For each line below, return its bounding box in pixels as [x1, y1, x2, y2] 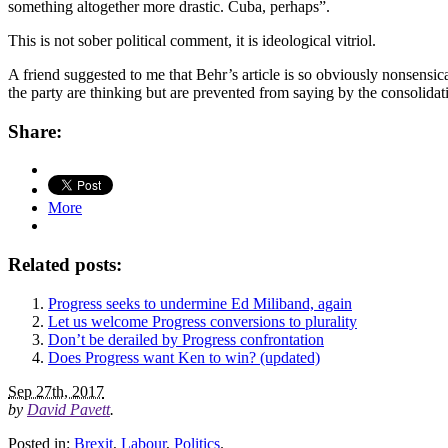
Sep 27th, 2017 [8, 382, 104, 400]
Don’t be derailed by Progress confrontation [48, 330, 324, 348]
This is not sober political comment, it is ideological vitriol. [8, 31, 376, 49]
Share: [8, 120, 62, 142]
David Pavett [27, 400, 110, 418]
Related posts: [8, 254, 122, 276]
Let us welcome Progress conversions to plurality [48, 312, 357, 330]
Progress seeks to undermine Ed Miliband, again [48, 294, 352, 312]
